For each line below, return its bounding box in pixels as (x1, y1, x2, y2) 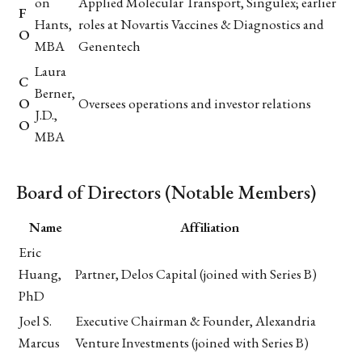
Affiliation (179, 217, 239, 236)
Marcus (19, 333, 60, 351)
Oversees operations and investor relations (78, 94, 311, 112)
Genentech (78, 36, 141, 55)
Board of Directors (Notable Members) (16, 179, 316, 205)
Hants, (35, 15, 72, 33)
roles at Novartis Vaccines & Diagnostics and (78, 15, 324, 33)
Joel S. (19, 311, 52, 330)
